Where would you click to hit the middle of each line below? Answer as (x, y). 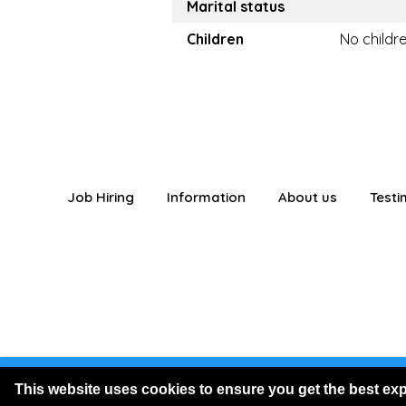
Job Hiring (100, 197)
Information (206, 197)
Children (215, 39)
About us (307, 197)
